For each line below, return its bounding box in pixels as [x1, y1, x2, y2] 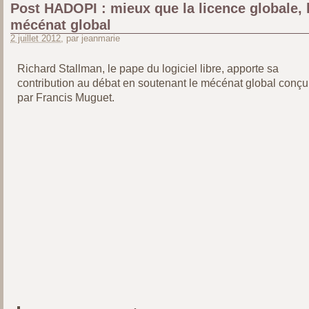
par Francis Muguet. [17, 92, 114, 103]
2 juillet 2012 [10, 34, 61, 43]
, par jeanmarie [61, 34, 121, 43]
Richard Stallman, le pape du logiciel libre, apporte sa [17, 63, 279, 74]
